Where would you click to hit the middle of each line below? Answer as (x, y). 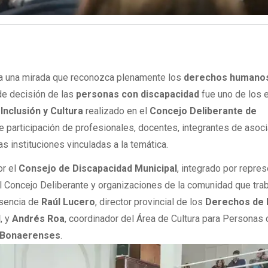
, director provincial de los (150, 202)
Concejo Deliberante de (203, 111)
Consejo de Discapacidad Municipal (98, 169)
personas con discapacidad (138, 95)
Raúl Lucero (68, 202)
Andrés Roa (39, 219)
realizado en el (117, 111)
